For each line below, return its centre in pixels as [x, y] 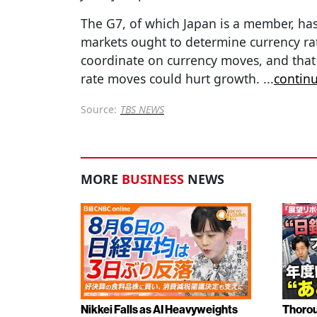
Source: [99, 110]
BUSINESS [153, 179]
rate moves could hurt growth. [172, 79]
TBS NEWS [142, 110]
